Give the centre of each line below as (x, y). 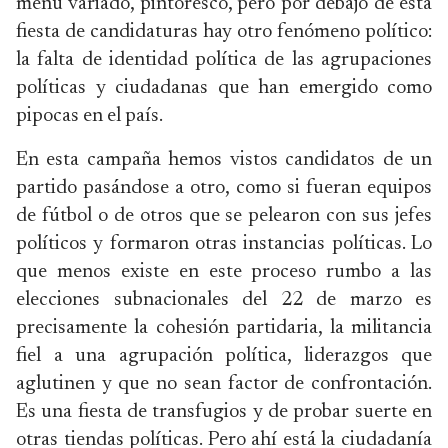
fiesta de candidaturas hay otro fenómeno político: (224, 32)
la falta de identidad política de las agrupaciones (224, 60)
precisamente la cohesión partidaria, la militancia (224, 328)
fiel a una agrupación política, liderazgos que (224, 356)
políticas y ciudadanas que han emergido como (224, 88)
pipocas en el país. (89, 116)
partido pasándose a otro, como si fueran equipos (224, 188)
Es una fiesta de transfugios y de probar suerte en (224, 412)
